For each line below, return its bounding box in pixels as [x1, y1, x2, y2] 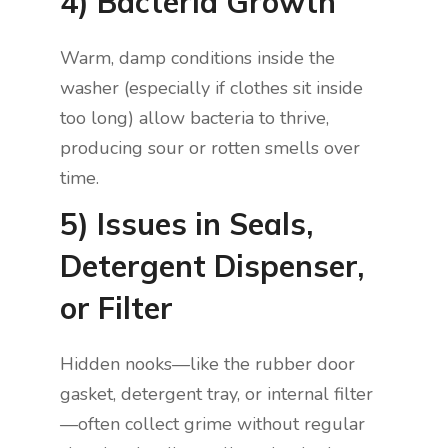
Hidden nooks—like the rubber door [60, 352, 355, 377]
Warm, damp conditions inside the [60, 46, 335, 71]
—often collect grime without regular [60, 412, 365, 437]
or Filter [60, 289, 173, 328]
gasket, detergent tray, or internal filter [60, 382, 373, 407]
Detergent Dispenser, [60, 247, 364, 286]
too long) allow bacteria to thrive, [60, 106, 329, 131]
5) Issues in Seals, [60, 205, 313, 244]
